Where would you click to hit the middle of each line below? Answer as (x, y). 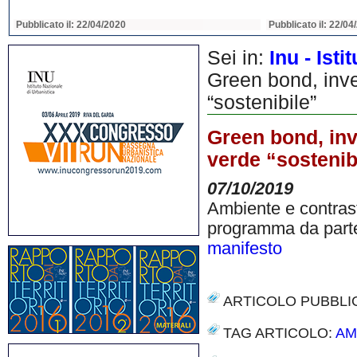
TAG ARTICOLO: (279, 333)
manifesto (245, 249)
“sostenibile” (262, 102)
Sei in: (238, 58)
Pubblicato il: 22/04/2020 (71, 25)
